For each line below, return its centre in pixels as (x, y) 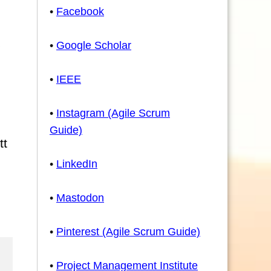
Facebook (80, 11)
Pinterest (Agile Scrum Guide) (128, 232)
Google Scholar (94, 45)
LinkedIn (77, 164)
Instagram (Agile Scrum (113, 113)
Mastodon (80, 198)
